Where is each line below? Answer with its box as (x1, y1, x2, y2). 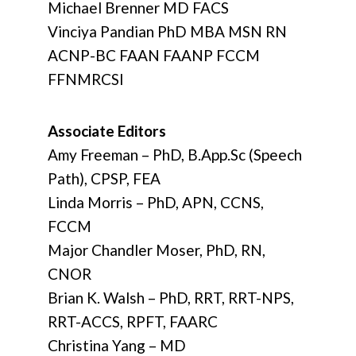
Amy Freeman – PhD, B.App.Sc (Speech (48, 145, 302, 164)
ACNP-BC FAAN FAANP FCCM (48, 46, 260, 65)
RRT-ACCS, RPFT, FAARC (48, 312, 218, 331)
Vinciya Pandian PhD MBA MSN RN (48, 22, 287, 41)
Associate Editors (48, 122, 166, 141)
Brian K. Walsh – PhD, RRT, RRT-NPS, (48, 288, 294, 308)
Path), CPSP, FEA (48, 169, 161, 188)
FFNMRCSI (48, 70, 124, 89)
